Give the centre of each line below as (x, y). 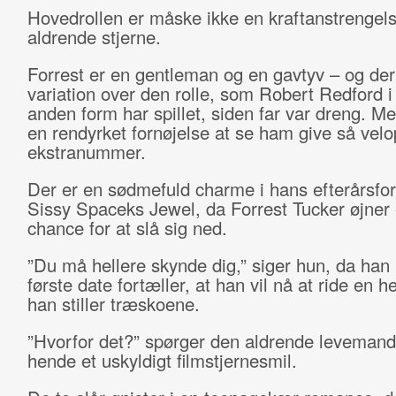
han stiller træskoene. (113, 304)
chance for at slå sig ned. (127, 228)
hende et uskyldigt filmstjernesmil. (162, 360)
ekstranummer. (86, 152)
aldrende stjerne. (94, 37)
